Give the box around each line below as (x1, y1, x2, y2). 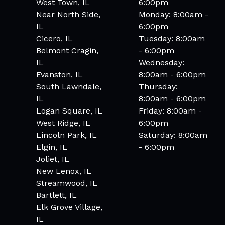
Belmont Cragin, (36, 46, 98, 56)
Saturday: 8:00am (139, 130, 207, 140)
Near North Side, (36, 10, 100, 20)
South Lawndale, (36, 82, 101, 92)
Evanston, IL (36, 70, 83, 80)
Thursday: (139, 82, 178, 92)
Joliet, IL (36, 154, 69, 164)
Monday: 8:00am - (139, 10, 208, 20)
